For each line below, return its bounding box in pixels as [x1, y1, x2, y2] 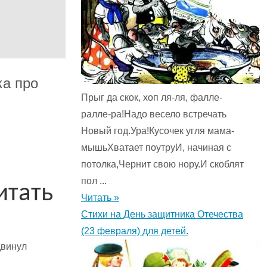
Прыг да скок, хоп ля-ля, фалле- [81, 92, 222, 103]
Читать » [81, 193, 119, 203]
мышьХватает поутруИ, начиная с [81, 142, 231, 153]
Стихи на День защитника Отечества [81, 209, 243, 220]
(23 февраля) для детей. [81, 226, 188, 237]
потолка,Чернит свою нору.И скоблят [81, 159, 244, 170]
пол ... [81, 176, 107, 187]
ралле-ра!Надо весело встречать [81, 109, 226, 120]
